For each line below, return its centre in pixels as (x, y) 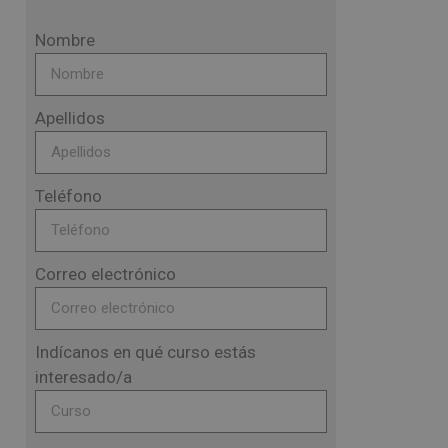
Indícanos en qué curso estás (145, 352)
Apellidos (70, 118)
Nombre (65, 40)
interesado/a (83, 377)
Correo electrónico (105, 274)
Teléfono (68, 196)
